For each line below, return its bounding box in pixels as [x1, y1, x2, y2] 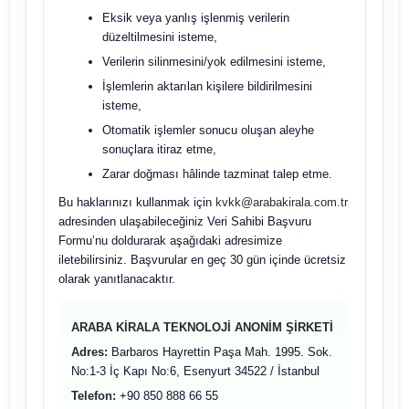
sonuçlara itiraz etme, [101, 142, 216, 156]
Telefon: [70, 389, 116, 403]
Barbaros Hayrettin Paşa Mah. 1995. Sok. [107, 345, 332, 359]
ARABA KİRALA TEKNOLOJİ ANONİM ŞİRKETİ [70, 320, 333, 334]
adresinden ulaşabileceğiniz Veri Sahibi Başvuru [58, 215, 311, 228]
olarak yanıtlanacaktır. [58, 272, 175, 286]
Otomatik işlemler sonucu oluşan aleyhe [101, 123, 314, 137]
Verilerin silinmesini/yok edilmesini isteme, [101, 55, 326, 68]
